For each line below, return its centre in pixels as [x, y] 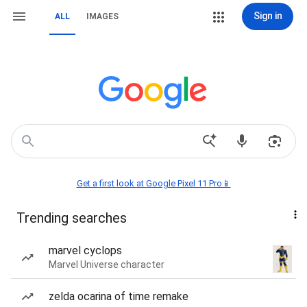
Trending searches [72, 218]
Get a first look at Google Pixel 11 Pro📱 [153, 183]
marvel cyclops [85, 250]
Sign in [268, 16]
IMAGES [102, 16]
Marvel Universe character [107, 265]
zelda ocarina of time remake [119, 296]
